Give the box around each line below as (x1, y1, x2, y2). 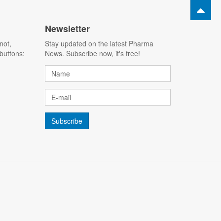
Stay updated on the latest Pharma (45, 38, 153, 48)
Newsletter (45, 22, 90, 35)
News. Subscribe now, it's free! (45, 48, 140, 58)
